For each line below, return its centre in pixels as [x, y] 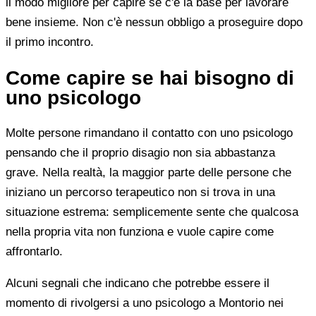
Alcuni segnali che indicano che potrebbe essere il [138, 284]
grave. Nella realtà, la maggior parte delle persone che [148, 173]
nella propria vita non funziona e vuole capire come [140, 232]
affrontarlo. [34, 252]
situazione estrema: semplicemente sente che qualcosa [152, 212]
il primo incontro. [50, 42]
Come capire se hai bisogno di [150, 78]
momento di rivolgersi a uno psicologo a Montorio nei [145, 303]
